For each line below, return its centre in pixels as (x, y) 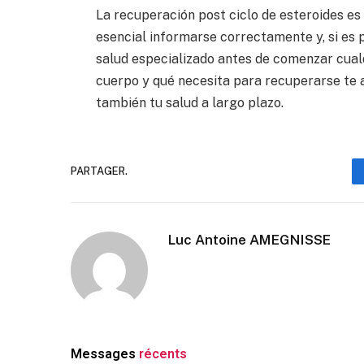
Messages (105, 353)
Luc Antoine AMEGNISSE (249, 239)
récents (163, 353)
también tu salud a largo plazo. (189, 102)
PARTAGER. (99, 171)
